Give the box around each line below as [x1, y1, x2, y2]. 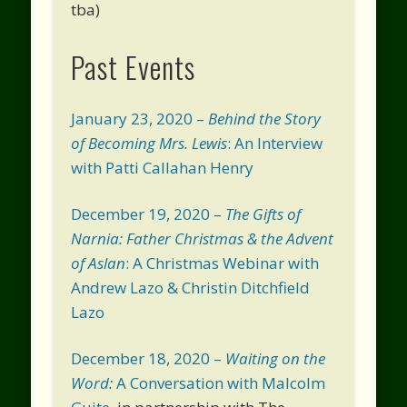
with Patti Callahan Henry [71, 156, 254, 178]
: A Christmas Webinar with [125, 252, 320, 273]
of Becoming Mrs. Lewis [71, 132, 228, 154]
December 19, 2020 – [71, 203, 226, 224]
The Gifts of [225, 203, 302, 224]
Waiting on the [225, 347, 326, 369]
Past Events [71, 45, 196, 88]
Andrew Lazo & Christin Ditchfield [71, 276, 311, 298]
